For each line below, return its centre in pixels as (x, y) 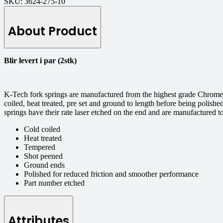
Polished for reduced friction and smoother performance (111, 174)
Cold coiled (42, 129)
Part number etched (54, 183)
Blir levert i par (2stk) (40, 61)
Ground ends (44, 165)
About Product (53, 31)
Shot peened (43, 156)
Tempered (40, 147)
